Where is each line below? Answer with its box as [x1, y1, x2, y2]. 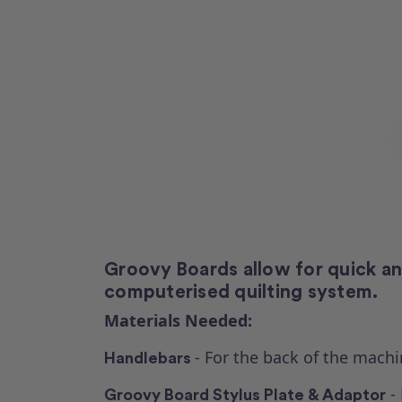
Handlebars [104, 347, 195, 367]
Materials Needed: [104, 309, 252, 331]
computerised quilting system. [104, 279, 379, 302]
